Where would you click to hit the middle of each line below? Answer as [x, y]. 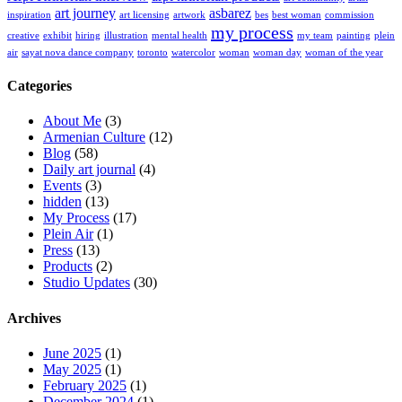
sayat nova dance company [78, 52]
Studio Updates [87, 283]
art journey [85, 13]
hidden [62, 202]
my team [315, 35]
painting [354, 35]
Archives [34, 318]
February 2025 [85, 385]
